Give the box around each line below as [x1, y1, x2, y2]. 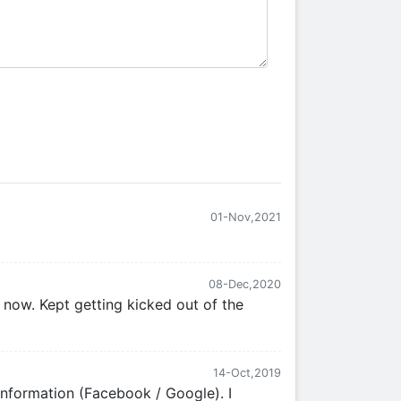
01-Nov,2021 [210, 210, 281, 224]
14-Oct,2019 [213, 366, 281, 380]
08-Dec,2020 [209, 277, 281, 291]
